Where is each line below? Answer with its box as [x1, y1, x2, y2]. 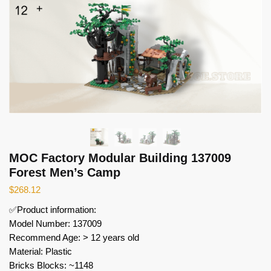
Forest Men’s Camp [9, 165, 120, 179]
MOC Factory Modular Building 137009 [9, 151, 231, 165]
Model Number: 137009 [9, 218, 102, 229]
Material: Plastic [9, 246, 72, 256]
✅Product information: [9, 204, 96, 215]
